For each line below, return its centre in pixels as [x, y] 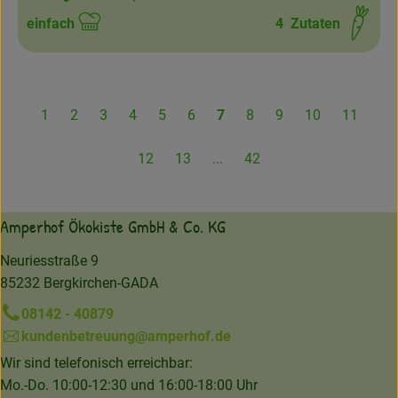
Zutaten [312, 24]
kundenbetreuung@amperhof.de [126, 337]
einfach [51, 24]
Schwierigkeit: [72, 34]
